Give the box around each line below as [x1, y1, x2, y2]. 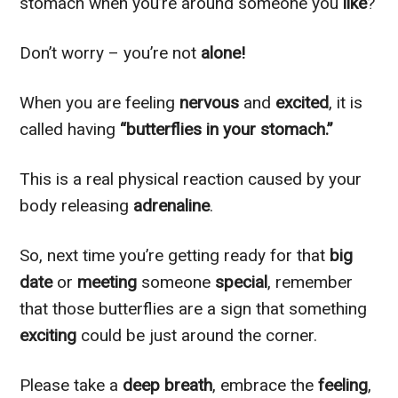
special [215, 271, 268, 292]
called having [20, 118, 116, 139]
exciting [20, 324, 82, 346]
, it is [329, 92, 363, 113]
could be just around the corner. [81, 324, 318, 346]
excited [275, 92, 330, 113]
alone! [201, 42, 246, 63]
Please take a [20, 374, 123, 395]
